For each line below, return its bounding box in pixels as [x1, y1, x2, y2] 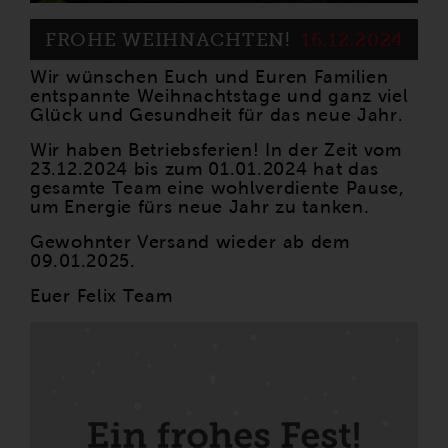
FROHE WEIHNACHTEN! [45, 28, 291, 50]
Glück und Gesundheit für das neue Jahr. [30, 104, 404, 125]
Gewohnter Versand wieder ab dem [30, 231, 350, 252]
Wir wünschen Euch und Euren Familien [30, 66, 389, 87]
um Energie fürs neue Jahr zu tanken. [30, 196, 370, 217]
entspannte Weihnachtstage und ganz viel [30, 85, 409, 106]
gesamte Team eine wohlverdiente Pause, [30, 177, 405, 198]
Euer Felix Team [30, 285, 173, 306]
